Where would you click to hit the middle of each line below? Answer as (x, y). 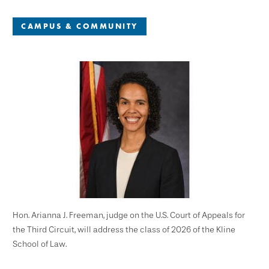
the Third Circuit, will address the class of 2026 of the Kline (124, 230)
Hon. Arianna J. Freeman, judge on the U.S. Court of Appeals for (129, 216)
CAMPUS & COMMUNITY (80, 26)
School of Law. (40, 244)
